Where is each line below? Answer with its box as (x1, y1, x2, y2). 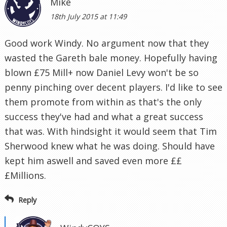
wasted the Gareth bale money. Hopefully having (5, 51, 217, 64)
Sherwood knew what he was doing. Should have (5, 139, 215, 152)
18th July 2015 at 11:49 (50, 11, 127, 21)
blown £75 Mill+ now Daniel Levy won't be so (5, 66, 199, 79)
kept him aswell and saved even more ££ (5, 154, 182, 167)
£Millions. (5, 169, 46, 181)
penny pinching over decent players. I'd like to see (5, 81, 222, 93)
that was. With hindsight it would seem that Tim (5, 125, 217, 137)
